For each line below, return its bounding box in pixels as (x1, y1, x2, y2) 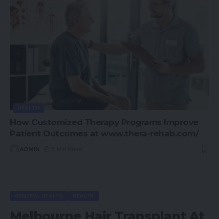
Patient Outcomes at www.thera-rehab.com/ (10, 128, 198, 138)
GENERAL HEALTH (15, 192, 63, 199)
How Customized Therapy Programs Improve (10, 117, 198, 127)
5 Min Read (51, 145, 83, 153)
